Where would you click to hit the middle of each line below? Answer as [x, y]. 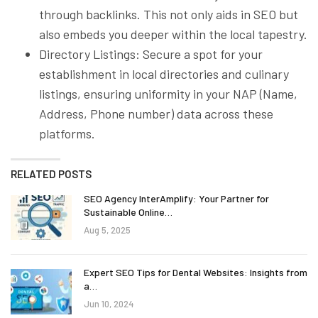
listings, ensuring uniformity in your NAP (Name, [168, 93]
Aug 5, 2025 [107, 230]
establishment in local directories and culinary [164, 73]
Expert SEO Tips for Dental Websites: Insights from [196, 273]
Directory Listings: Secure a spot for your [151, 54]
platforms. [67, 133]
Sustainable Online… [128, 212]
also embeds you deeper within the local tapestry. [173, 34]
